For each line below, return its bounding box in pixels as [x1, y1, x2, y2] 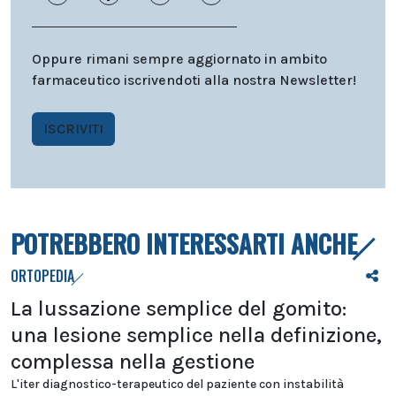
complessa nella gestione [11, 348, 255, 374]
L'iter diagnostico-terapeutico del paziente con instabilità [11, 376, 344, 392]
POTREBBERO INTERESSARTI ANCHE [11, 225, 357, 262]
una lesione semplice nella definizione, [11, 322, 382, 347]
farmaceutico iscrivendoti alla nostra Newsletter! [32, 71, 356, 88]
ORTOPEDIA [11, 264, 74, 286]
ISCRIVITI [43, 119, 103, 137]
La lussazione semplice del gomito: [11, 295, 346, 321]
